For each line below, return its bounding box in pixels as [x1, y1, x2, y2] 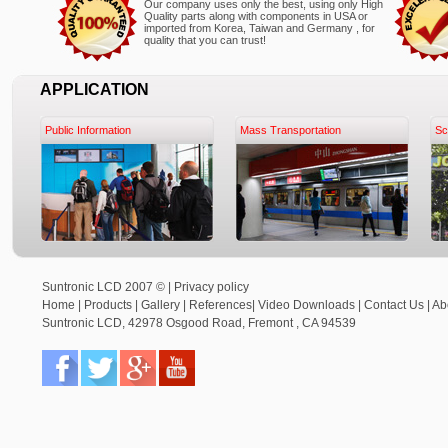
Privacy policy [174, 280, 249, 294]
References [189, 298, 252, 312]
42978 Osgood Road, [128, 316, 248, 330]
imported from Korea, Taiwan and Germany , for [144, 22, 375, 34]
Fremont [248, 316, 296, 330]
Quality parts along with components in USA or [144, 10, 368, 22]
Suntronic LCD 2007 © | [42, 280, 174, 294]
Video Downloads [258, 298, 358, 312]
